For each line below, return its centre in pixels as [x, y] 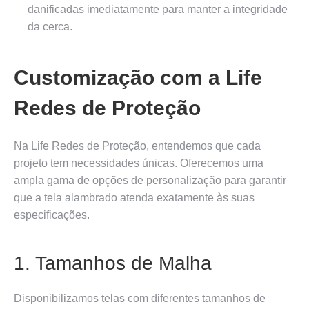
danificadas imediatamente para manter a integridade [158, 9]
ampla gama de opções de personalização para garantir [150, 180]
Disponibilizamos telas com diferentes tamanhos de [140, 298]
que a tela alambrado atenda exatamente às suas [134, 197]
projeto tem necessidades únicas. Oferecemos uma [139, 163]
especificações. [52, 215]
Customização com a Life [138, 77]
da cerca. [50, 26]
